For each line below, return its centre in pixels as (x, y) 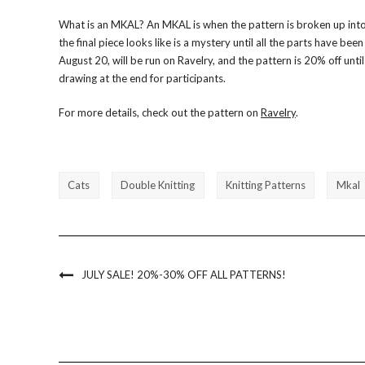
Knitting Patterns (265, 185)
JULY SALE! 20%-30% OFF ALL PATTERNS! (184, 274)
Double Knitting (158, 185)
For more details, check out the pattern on (160, 112)
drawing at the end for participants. (142, 78)
